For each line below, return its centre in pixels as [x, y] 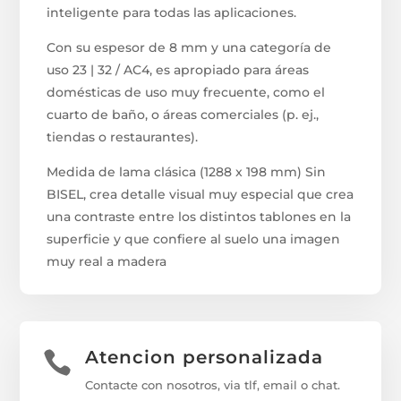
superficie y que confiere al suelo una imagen [194, 239]
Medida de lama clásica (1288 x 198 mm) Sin [187, 171]
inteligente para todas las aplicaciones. [172, 12]
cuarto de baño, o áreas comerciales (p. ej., [183, 114]
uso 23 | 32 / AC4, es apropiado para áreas [178, 69]
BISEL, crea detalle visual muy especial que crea [200, 194]
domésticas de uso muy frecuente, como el [186, 92]
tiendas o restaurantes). [123, 137]
